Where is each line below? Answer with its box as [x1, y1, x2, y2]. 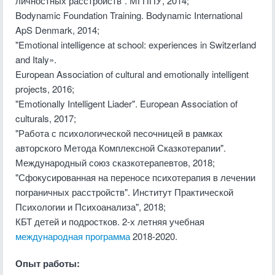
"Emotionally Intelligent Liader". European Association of [15, 97, 238, 110]
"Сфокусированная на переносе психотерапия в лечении [15, 171, 255, 184]
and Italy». [15, 53, 56, 66]
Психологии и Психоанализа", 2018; [15, 200, 166, 213]
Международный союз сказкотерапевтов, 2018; [15, 156, 215, 169]
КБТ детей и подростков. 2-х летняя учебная [15, 215, 204, 228]
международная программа [15, 230, 130, 242]
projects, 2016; [15, 82, 74, 95]
